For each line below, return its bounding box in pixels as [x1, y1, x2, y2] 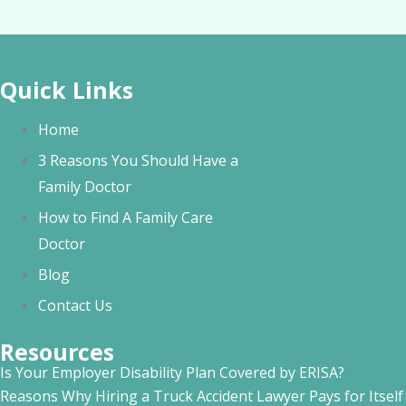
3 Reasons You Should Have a [38, 150, 238, 170]
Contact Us [38, 295, 112, 315]
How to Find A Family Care [38, 208, 213, 227]
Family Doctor [38, 177, 131, 197]
